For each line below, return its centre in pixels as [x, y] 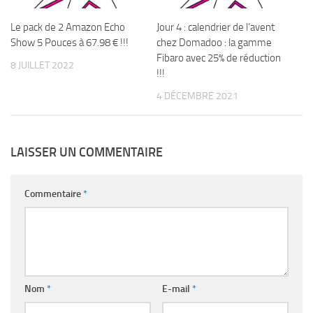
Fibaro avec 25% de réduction [219, 58]
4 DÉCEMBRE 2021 [197, 96]
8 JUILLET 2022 [42, 65]
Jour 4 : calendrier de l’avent [216, 27]
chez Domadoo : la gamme [214, 43]
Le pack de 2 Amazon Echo [68, 27]
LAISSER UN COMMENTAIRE [87, 153]
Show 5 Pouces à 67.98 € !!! [70, 43]
